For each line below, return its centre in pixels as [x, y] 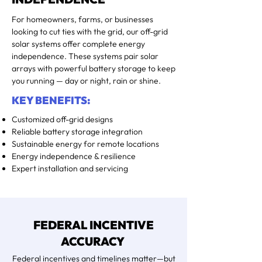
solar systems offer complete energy [78, 44]
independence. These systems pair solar [85, 56]
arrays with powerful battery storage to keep [94, 68]
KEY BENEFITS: [51, 100]
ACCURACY [94, 241]
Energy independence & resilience [74, 156]
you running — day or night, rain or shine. [86, 81]
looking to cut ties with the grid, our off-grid [90, 32]
